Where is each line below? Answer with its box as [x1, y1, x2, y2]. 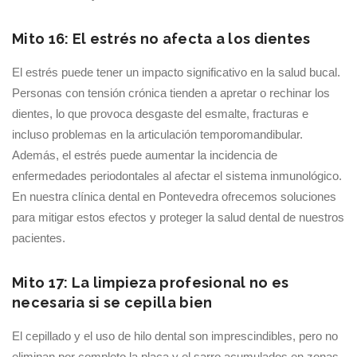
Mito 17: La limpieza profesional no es [12, 274, 289, 291]
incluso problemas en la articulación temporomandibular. [12, 127, 303, 141]
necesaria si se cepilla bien [12, 294, 213, 311]
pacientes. [12, 231, 65, 245]
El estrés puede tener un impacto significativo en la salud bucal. [12, 65, 340, 79]
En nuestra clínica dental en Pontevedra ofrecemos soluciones [12, 190, 336, 203]
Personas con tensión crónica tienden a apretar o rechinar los [12, 86, 330, 100]
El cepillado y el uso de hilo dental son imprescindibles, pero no [12, 329, 338, 343]
